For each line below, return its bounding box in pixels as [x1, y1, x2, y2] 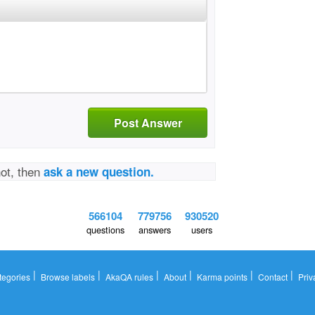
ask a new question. [44, 163, 155, 180]
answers [138, 223, 171, 236]
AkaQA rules [105, 271, 153, 283]
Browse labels [40, 271, 95, 283]
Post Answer [113, 114, 182, 131]
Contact [257, 271, 288, 283]
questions [86, 223, 124, 236]
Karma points [196, 271, 247, 283]
